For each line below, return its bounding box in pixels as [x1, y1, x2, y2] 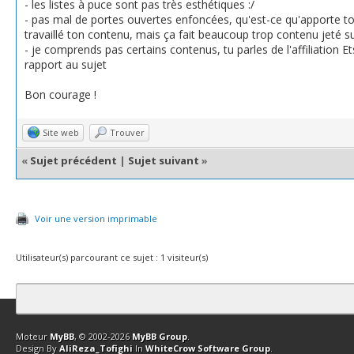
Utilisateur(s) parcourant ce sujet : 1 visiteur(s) [16, 251, 208, 263]
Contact [33, 312, 68, 326]
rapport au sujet [24, 57, 107, 72]
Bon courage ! [24, 87, 96, 102]
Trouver [110, 126, 145, 138]
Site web [43, 126, 79, 138]
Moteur [16, 330, 50, 342]
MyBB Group [132, 330, 187, 342]
